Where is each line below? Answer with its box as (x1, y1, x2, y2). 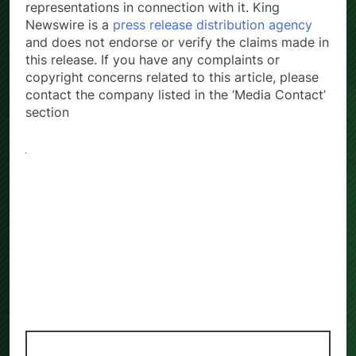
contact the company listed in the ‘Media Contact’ (25, 87, 326, 103)
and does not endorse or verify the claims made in (25, 34, 329, 51)
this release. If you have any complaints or (25, 52, 280, 68)
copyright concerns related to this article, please (25, 69, 319, 86)
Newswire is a (25, 17, 113, 33)
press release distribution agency (113, 17, 312, 33)
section (25, 104, 69, 121)
